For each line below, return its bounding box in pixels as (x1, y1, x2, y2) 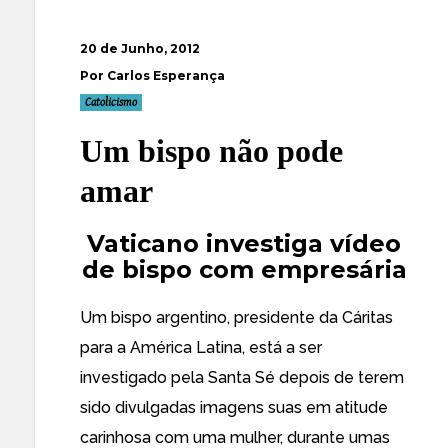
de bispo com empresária (81, 255, 407, 284)
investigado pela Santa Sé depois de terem (80, 368, 404, 387)
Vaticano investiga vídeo (87, 229, 401, 258)
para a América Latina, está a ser (80, 338, 322, 357)
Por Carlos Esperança (80, 68, 225, 83)
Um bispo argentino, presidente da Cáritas (80, 308, 393, 327)
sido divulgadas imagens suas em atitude (80, 398, 388, 417)
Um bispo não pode (80, 133, 343, 169)
